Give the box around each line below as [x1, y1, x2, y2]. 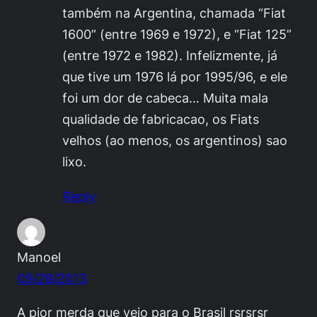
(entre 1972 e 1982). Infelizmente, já [62, 47, 277, 64]
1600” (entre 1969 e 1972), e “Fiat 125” [62, 26, 292, 42]
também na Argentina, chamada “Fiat [62, 5, 286, 21]
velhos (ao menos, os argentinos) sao [62, 132, 287, 149]
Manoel [17, 248, 61, 265]
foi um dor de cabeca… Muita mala [62, 90, 268, 106]
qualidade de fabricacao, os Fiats [62, 111, 259, 127]
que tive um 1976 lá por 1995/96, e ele [62, 69, 287, 85]
